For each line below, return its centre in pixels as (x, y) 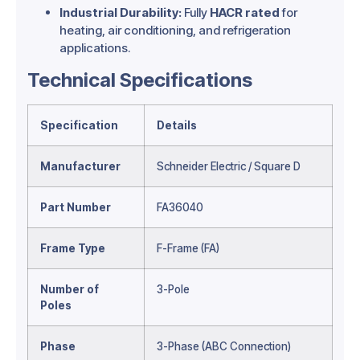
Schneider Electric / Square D (229, 166)
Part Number (76, 207)
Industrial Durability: (121, 13)
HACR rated (245, 13)
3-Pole (173, 289)
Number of (70, 289)
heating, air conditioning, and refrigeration (175, 31)
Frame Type (73, 248)
